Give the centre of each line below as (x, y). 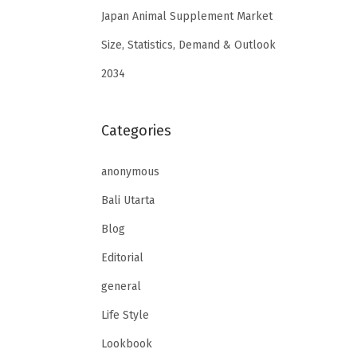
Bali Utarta (128, 200)
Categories (136, 130)
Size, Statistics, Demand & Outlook (188, 45)
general (121, 286)
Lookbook (127, 343)
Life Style (125, 315)
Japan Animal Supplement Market (187, 16)
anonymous (130, 171)
